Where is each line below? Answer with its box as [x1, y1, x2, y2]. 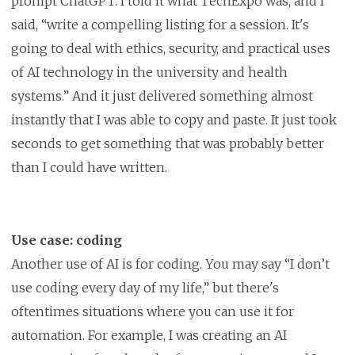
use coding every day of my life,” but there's [10, 280, 279, 296]
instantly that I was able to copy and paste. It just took [10, 112, 337, 128]
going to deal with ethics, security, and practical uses [10, 40, 330, 57]
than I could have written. [10, 159, 170, 176]
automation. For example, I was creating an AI [10, 327, 287, 344]
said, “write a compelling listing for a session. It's [10, 17, 309, 33]
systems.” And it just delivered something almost [10, 88, 313, 105]
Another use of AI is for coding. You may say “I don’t [10, 256, 330, 273]
